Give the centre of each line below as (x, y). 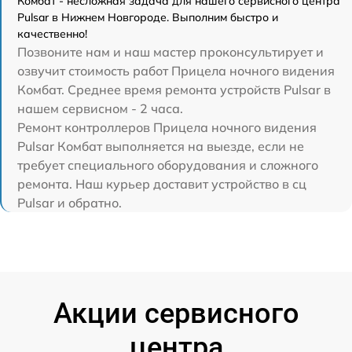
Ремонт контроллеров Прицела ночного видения (167, 127)
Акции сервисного (176, 313)
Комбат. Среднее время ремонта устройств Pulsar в (174, 89)
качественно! (52, 33)
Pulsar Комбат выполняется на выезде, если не (161, 146)
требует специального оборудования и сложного (168, 165)
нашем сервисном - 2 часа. (100, 108)
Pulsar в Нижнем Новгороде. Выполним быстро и (148, 17)
